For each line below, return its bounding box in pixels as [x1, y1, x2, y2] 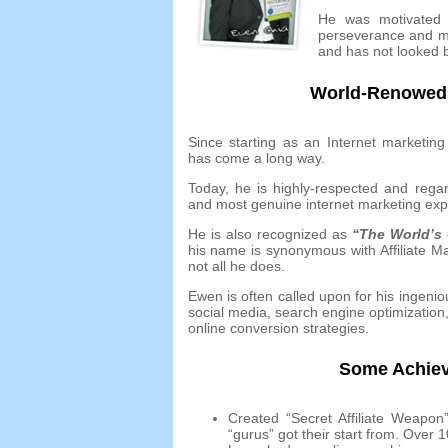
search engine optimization [274, 303, 446, 320]
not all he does [187, 257, 281, 274]
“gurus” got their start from [227, 425, 395, 442]
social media [187, 303, 267, 320]
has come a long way [187, 149, 321, 166]
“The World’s [352, 225, 443, 242]
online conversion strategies [187, 319, 365, 336]
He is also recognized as [187, 225, 347, 242]
